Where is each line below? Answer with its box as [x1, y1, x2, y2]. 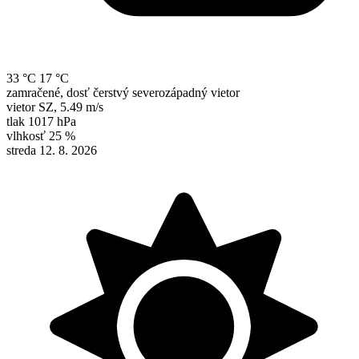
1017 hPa [28, 115, 76, 129]
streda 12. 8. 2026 [6, 143, 97, 158]
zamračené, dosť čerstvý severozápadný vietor [6, 86, 240, 100]
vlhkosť [6, 129, 46, 143]
